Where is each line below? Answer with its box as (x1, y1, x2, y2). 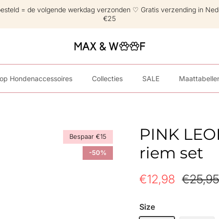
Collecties (92, 74, 123, 83)
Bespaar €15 (69, 132, 107, 141)
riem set (139, 143, 204, 162)
